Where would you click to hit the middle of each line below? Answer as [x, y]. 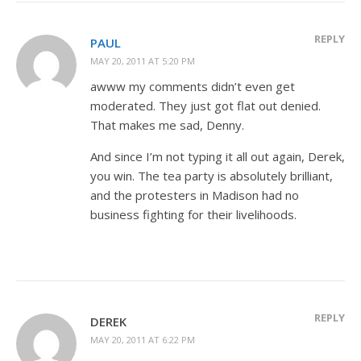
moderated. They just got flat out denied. [205, 105]
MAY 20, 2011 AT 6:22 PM [143, 339]
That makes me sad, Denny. [167, 124]
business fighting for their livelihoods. [193, 214]
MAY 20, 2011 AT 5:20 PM [143, 60]
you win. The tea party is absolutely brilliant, [212, 175]
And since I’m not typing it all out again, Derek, [218, 156]
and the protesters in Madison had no [195, 195]
